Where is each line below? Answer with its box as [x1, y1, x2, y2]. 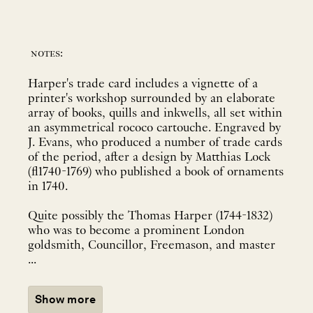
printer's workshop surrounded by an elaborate [28, 92, 275, 105]
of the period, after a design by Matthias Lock [28, 150, 270, 164]
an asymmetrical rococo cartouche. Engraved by [28, 121, 281, 135]
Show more [35, 292, 96, 306]
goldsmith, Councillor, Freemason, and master [28, 238, 275, 252]
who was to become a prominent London [28, 224, 245, 238]
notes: [31, 48, 63, 61]
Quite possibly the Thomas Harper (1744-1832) [28, 209, 272, 223]
